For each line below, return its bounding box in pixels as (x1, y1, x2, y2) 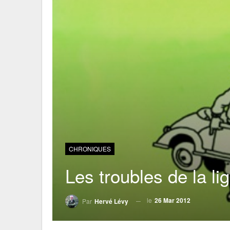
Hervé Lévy (94, 197, 128, 206)
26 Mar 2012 (155, 196, 190, 205)
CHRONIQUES (69, 144, 111, 154)
